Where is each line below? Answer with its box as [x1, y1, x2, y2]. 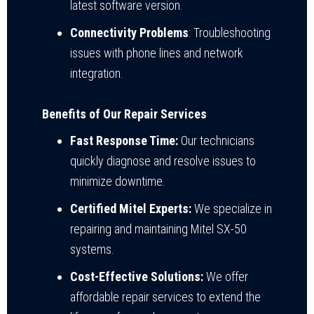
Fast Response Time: [70, 132, 178, 148]
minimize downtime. [70, 173, 165, 189]
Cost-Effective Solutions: [70, 268, 203, 284]
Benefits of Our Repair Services [42, 106, 207, 121]
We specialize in [191, 200, 272, 216]
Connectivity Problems [70, 25, 189, 40]
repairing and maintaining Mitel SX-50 [70, 221, 247, 236]
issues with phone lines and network [70, 45, 243, 60]
